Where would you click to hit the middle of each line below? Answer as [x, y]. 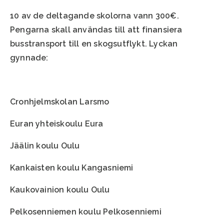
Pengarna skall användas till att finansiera [96, 29]
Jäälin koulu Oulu [45, 145]
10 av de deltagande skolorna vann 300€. [94, 15]
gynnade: [29, 57]
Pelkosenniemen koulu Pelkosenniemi [86, 211]
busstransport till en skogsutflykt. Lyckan [94, 43]
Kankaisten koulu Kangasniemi [72, 167]
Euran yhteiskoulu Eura [57, 123]
